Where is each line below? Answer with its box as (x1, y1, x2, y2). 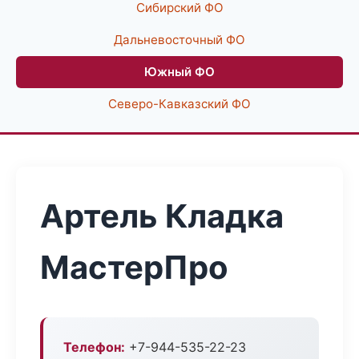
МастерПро (40, 248, 228, 287)
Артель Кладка (40, 196, 284, 236)
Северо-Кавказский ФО (108, 96, 251, 111)
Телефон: (63, 339, 125, 355)
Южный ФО (144, 64, 215, 79)
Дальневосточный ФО (114, 32, 245, 47)
